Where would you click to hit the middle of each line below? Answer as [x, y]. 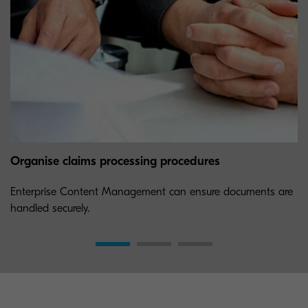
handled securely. [50, 208]
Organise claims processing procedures [115, 161]
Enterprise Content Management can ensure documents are [152, 191]
